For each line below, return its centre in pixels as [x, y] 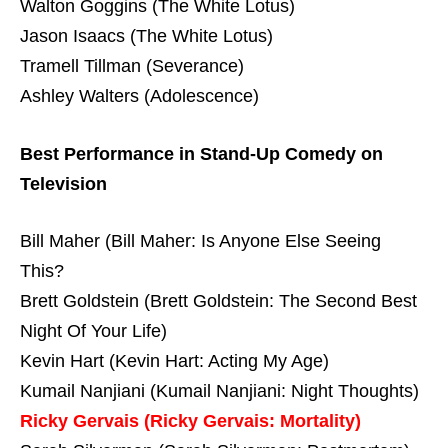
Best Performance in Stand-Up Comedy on [201, 153]
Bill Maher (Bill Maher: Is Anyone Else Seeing [200, 241]
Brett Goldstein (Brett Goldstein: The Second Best [218, 301]
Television [63, 183]
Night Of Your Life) [93, 331]
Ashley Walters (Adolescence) [139, 95]
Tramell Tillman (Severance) [132, 65]
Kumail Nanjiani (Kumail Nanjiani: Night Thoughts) [219, 391]
